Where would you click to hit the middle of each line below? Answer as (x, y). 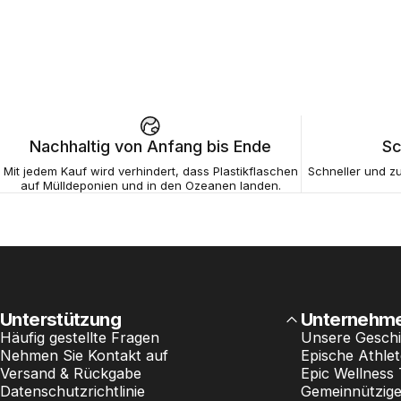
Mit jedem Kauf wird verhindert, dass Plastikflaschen (150, 171)
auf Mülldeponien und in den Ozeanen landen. (150, 186)
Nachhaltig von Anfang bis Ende (150, 147)
